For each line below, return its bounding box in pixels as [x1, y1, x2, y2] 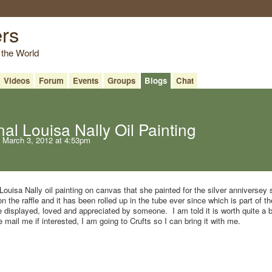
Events [72, 74, 98, 86]
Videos [3, 74, 30, 86]
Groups [107, 74, 135, 86]
